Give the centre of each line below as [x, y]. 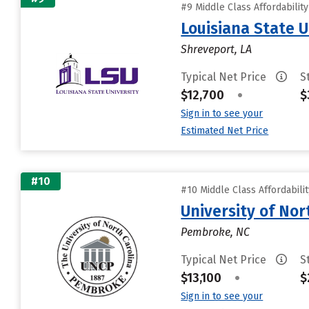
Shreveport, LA [217, 49]
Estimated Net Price [225, 131]
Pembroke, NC [216, 232]
